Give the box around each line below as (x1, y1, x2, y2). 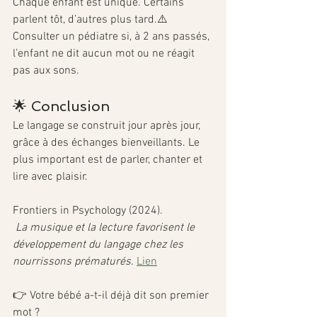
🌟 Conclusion (13, 97, 110, 115)
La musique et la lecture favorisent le (16, 220, 197, 235)
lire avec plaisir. (13, 169, 88, 184)
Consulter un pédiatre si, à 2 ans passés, (13, 29, 212, 44)
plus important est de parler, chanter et (13, 152, 205, 167)
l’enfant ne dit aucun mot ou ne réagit (13, 46, 197, 61)
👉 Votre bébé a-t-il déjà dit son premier (13, 288, 212, 303)
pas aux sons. (13, 63, 79, 78)
